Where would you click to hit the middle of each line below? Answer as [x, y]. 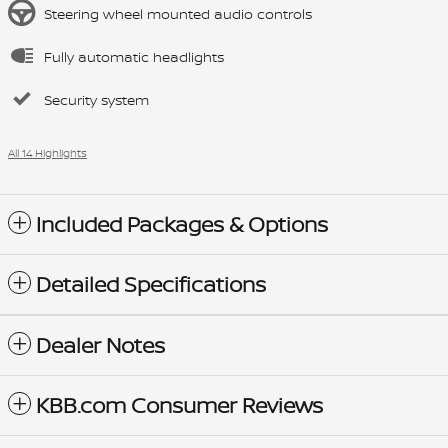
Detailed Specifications [151, 284]
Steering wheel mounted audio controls [178, 13]
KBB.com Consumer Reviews [179, 405]
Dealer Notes [100, 345]
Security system [96, 99]
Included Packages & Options [182, 224]
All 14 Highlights [47, 152]
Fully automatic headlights [134, 56]
